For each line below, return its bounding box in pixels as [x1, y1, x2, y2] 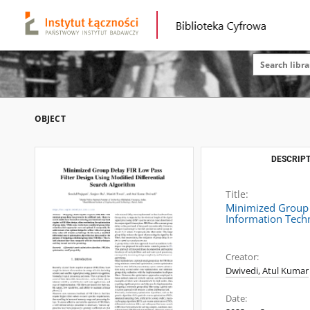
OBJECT [35, 113, 66, 125]
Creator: [226, 251, 259, 263]
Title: [226, 188, 248, 201]
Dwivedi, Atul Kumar [226, 265, 309, 277]
